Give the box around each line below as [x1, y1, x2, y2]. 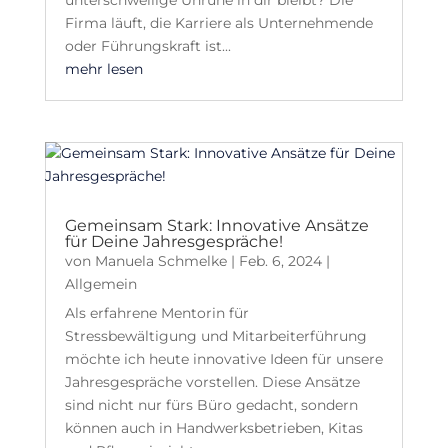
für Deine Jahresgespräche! [64, 232, 283, 252]
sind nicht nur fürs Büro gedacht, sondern [64, 396, 358, 415]
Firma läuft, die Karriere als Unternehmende [64, 13, 373, 32]
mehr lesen [64, 59, 143, 78]
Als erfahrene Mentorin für [64, 304, 249, 323]
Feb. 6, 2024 [238, 252, 322, 271]
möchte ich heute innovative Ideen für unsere [64, 350, 383, 369]
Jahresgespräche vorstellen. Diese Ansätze [64, 373, 360, 392]
